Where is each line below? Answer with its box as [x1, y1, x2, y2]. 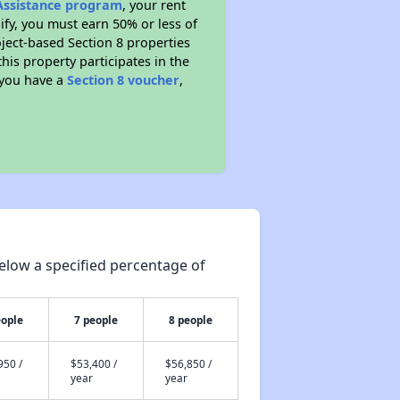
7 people [73, 312, 118, 327]
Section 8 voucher [67, 71, 180, 88]
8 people [168, 312, 212, 327]
